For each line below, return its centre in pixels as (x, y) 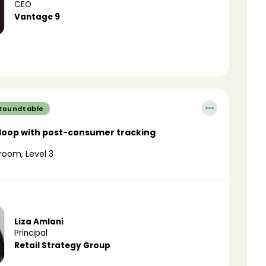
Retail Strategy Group (62, 246)
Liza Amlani (39, 222)
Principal (31, 233)
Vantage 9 (37, 17)
